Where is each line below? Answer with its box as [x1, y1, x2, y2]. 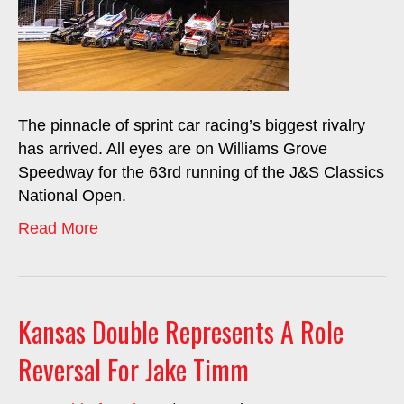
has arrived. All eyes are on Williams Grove [18, 140, 327, 158]
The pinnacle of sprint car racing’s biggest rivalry [18, 116, 365, 134]
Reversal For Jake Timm [18, 349, 249, 390]
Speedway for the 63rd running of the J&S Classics [18, 163, 384, 181]
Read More [18, 219, 98, 237]
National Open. [18, 187, 126, 205]
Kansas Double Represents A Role [18, 311, 344, 352]
